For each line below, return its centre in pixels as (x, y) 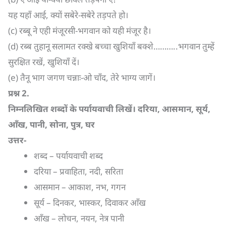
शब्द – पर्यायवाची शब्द (68, 156)
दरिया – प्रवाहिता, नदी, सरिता (78, 171)
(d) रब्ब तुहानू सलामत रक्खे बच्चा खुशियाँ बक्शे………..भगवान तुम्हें (111, 46)
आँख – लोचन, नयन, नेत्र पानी (79, 218)
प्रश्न (15, 93)
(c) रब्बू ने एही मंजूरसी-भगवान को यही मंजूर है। (79, 31)
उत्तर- (17, 140)
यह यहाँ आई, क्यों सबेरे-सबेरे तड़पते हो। (68, 15)
